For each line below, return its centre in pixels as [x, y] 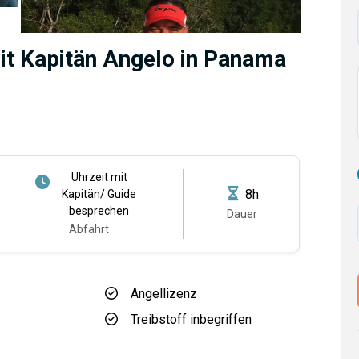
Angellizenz [164, 294]
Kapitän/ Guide [99, 194]
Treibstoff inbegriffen [191, 319]
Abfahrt [89, 229]
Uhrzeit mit [99, 177]
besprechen [99, 211]
